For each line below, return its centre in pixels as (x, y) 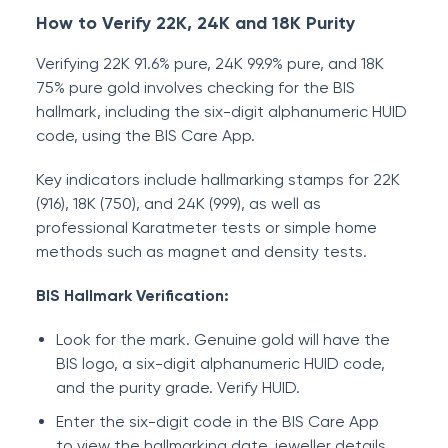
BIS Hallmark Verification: (132, 295)
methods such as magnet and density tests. (201, 251)
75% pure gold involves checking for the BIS (195, 87)
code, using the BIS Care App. (147, 135)
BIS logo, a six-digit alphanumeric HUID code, (220, 363)
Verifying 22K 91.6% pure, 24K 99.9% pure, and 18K (210, 63)
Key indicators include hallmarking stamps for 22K (218, 179)
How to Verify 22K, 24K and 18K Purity (195, 23)
